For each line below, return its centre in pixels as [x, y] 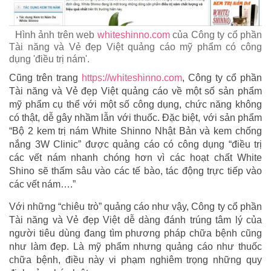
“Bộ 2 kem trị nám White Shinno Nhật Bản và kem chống [135, 131]
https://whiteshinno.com [132, 78]
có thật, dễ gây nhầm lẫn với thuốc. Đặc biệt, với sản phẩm [135, 118]
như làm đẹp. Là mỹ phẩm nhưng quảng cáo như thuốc [135, 247]
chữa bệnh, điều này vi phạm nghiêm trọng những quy [135, 260]
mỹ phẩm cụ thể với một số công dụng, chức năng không [135, 105]
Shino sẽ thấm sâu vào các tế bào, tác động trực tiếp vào [135, 171]
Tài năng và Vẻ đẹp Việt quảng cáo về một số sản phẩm [135, 91]
